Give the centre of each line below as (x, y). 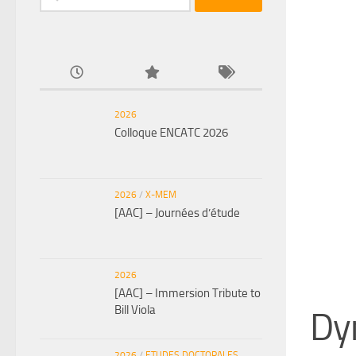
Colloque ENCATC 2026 (171, 132)
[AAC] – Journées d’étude (177, 213)
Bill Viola (135, 310)
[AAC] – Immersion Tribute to (188, 293)
